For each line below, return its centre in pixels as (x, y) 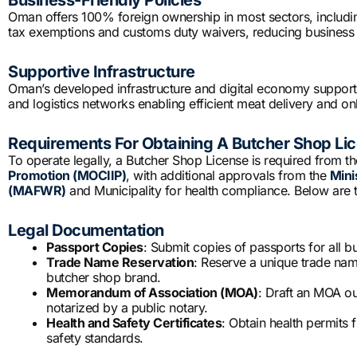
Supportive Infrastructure (102, 72)
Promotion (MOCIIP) (67, 176)
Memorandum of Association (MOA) (152, 293)
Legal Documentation (86, 231)
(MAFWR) (37, 191)
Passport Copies (95, 247)
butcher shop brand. (104, 278)
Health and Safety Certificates (134, 323)
